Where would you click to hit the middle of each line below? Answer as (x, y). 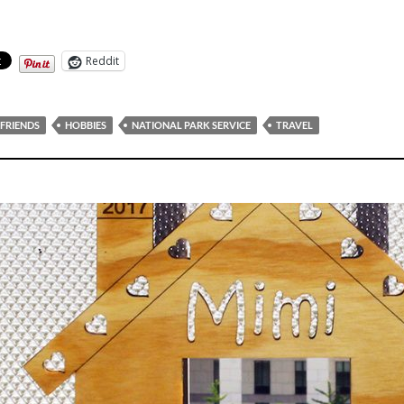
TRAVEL (294, 125)
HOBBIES (86, 125)
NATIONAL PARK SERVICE (191, 125)
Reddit (102, 61)
